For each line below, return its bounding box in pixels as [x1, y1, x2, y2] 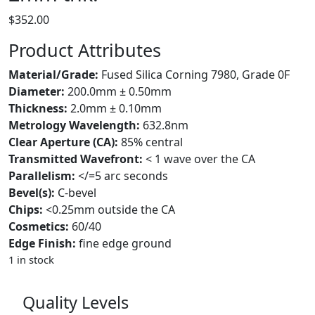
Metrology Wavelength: [8, 117, 140, 134]
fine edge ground [79, 236, 172, 252]
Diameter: [8, 84, 65, 100]
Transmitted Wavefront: [8, 151, 143, 167]
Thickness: [8, 101, 67, 117]
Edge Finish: [8, 236, 76, 252]
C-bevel [58, 185, 96, 201]
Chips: [8, 202, 43, 218]
